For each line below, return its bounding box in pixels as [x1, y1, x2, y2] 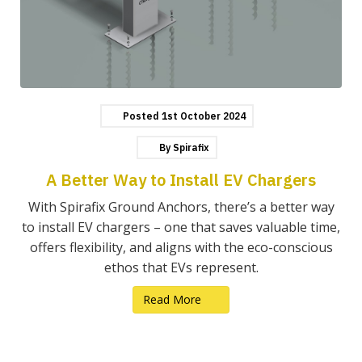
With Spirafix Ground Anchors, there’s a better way [27, 197, 335, 216]
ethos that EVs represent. [103, 258, 259, 276]
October [180, 109, 223, 122]
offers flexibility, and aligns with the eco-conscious [29, 238, 333, 256]
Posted [123, 109, 159, 122]
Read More [143, 291, 205, 307]
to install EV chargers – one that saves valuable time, [22, 217, 340, 236]
